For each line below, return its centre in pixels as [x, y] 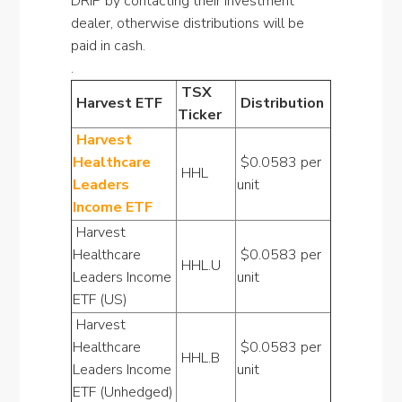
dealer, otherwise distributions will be [187, 23]
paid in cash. [108, 46]
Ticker [199, 115]
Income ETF [112, 207]
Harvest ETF [117, 103]
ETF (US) [100, 300]
